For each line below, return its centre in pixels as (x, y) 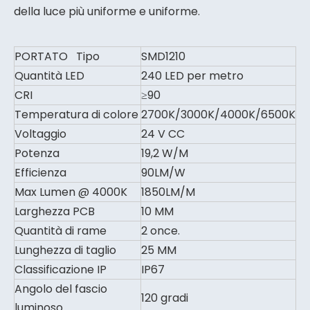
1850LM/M (168, 192)
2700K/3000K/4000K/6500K (218, 115)
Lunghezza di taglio (65, 250)
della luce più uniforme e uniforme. (107, 11)
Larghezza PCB (55, 211)
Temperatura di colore (76, 115)
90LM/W (163, 173)
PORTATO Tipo (57, 56)
